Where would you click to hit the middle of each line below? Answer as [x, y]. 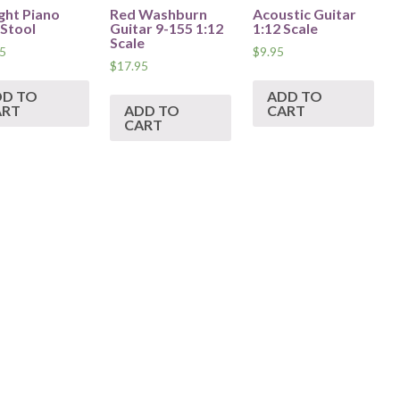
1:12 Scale [285, 28]
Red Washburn [159, 13]
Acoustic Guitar [304, 13]
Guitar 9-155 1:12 [167, 28]
